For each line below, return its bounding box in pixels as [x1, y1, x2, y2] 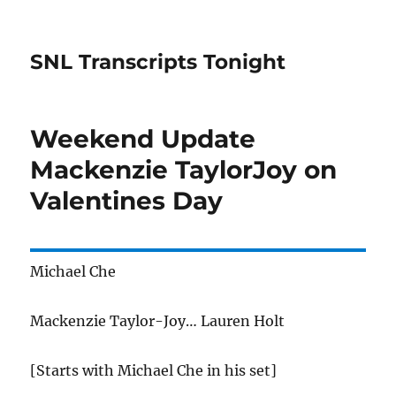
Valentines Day [30, 186, 224, 216]
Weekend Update [30, 124, 256, 154]
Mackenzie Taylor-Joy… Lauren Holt [30, 312, 286, 330]
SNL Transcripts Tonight [30, 49, 286, 74]
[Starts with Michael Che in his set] [30, 362, 278, 379]
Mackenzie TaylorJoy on [30, 155, 338, 185]
